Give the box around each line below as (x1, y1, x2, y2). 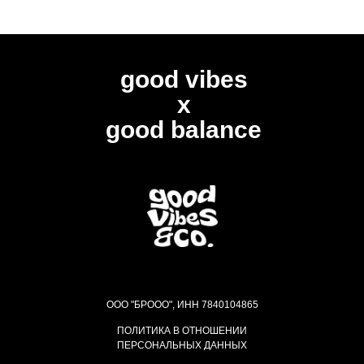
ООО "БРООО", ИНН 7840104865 (106, 299, 258, 310)
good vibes (119, 66, 248, 93)
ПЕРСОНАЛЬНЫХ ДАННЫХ (117, 340, 247, 351)
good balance (106, 116, 262, 143)
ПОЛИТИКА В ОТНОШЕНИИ (117, 325, 247, 336)
